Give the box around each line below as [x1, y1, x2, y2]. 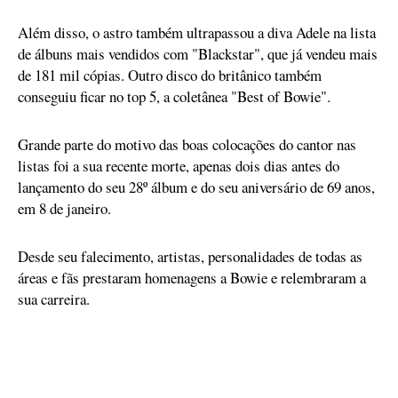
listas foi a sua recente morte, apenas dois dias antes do [18, 155, 339, 176]
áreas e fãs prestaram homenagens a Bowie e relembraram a [18, 267, 366, 288]
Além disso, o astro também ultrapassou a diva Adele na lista [18, 22, 376, 43]
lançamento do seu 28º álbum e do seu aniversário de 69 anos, [18, 177, 375, 197]
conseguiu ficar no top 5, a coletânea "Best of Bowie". [18, 86, 330, 107]
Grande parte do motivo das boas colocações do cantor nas [18, 134, 356, 155]
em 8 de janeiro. [18, 198, 111, 219]
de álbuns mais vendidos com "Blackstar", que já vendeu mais [18, 44, 378, 64]
